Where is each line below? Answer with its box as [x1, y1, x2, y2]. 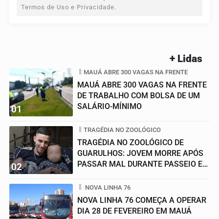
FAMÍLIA [77, 170, 108, 179]
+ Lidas [170, 52, 202, 65]
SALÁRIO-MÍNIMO [77, 101, 142, 111]
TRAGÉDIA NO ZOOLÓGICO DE [77, 137, 184, 147]
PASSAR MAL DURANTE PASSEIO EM [77, 159, 209, 169]
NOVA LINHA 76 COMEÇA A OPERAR [77, 195, 206, 205]
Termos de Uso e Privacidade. [21, 3, 116, 11]
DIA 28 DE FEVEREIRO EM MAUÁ [77, 206, 192, 216]
